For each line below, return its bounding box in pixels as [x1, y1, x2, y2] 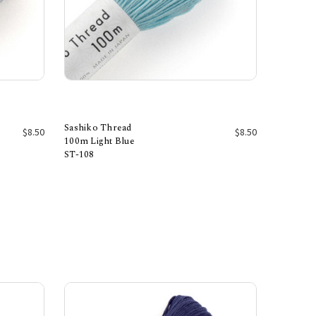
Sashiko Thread [64, 120, 132, 135]
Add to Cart [137, 154, 184, 165]
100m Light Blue [64, 133, 135, 148]
